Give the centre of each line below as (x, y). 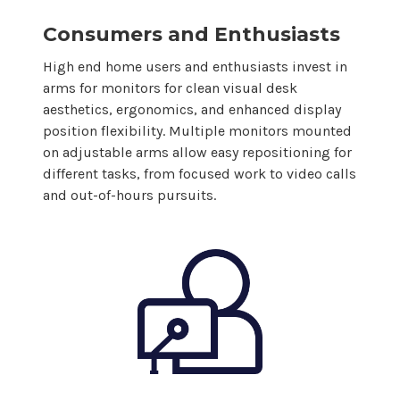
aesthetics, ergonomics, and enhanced (168, 109)
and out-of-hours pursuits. (129, 195)
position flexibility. (106, 130)
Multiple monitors (229, 130)
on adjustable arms (108, 152)
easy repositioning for (279, 152)
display (317, 109)
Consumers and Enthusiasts (192, 34)
